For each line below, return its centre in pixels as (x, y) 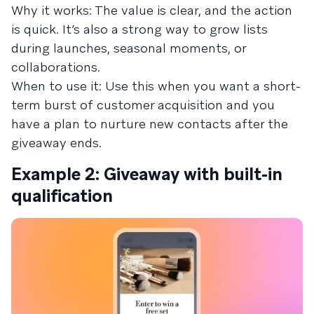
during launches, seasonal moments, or (129, 48)
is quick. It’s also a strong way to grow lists (139, 29)
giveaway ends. (56, 142)
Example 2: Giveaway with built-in (147, 174)
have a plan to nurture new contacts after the (150, 123)
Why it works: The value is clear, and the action (152, 10)
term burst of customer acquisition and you (143, 104)
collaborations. (56, 67)
